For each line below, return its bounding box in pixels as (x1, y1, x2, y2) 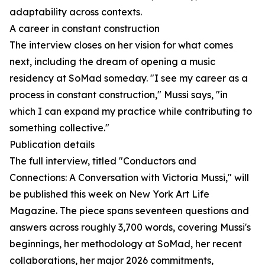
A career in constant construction (9, 22, 160, 35)
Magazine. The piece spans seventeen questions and (9, 205, 249, 217)
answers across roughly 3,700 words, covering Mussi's (9, 221, 251, 234)
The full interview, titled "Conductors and (9, 155, 196, 167)
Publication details (9, 138, 95, 151)
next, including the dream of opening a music (9, 56, 215, 68)
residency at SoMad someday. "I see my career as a (9, 72, 248, 85)
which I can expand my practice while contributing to (9, 105, 252, 118)
